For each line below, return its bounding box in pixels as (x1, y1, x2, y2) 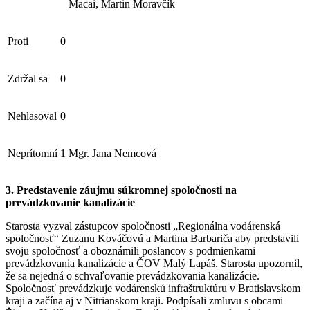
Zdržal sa (8, 72, 48, 84)
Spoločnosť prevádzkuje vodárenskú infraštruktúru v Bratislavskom (6, 282, 300, 294)
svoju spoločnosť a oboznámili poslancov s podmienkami (6, 244, 255, 257)
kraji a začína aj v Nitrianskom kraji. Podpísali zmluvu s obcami (6, 294, 283, 307)
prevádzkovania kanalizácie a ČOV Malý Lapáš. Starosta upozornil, (6, 257, 302, 269)
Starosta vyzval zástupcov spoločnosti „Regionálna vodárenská (6, 219, 280, 232)
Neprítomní (8, 147, 57, 159)
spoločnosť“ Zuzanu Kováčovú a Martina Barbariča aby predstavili (6, 232, 299, 244)
